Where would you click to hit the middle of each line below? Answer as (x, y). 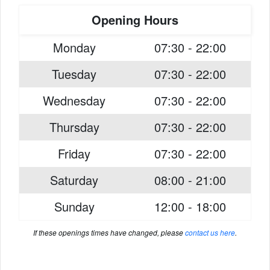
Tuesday (74, 74)
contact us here (210, 232)
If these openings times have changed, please (109, 232)
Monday (74, 47)
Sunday (74, 206)
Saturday (74, 180)
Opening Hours (135, 20)
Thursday (74, 127)
